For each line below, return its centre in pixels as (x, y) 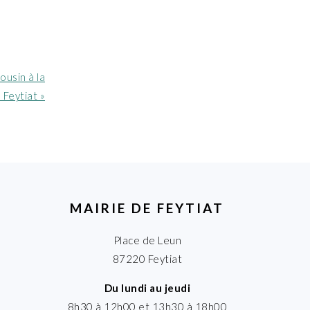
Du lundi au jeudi (147, 288)
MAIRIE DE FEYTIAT (147, 208)
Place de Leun (147, 240)
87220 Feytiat (147, 259)
